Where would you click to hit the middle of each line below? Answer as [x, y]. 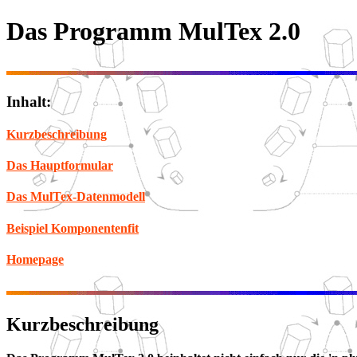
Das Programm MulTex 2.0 [153, 31]
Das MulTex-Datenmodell [76, 197]
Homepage [35, 259]
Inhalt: [29, 101]
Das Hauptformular [60, 166]
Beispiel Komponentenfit [73, 228]
